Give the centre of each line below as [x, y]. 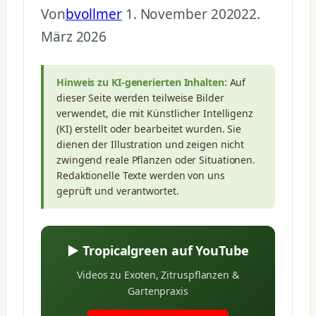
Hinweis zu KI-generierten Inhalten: [142, 82]
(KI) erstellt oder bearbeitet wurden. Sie [149, 128]
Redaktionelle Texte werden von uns [141, 175]
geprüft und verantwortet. [118, 190]
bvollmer [93, 14]
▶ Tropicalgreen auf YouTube [158, 250]
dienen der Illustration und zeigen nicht [151, 144]
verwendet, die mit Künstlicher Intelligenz [155, 113]
